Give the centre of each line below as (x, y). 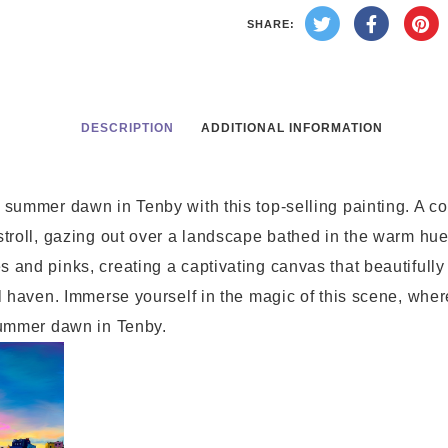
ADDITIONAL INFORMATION (291, 128)
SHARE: (270, 24)
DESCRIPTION (128, 128)
